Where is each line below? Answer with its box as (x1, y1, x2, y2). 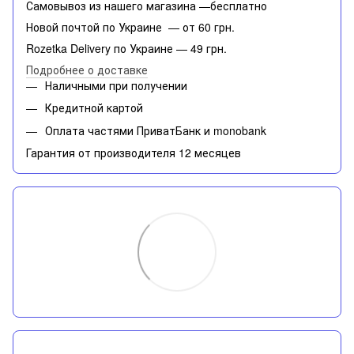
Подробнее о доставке (26, 62, 148, 78)
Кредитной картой (45, 100, 143, 116)
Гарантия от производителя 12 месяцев (26, 145, 241, 161)
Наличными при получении (45, 77, 187, 94)
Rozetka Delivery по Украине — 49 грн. (26, 40, 227, 57)
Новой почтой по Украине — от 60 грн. (26, 19, 235, 36)
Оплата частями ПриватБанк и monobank (45, 122, 266, 138)
